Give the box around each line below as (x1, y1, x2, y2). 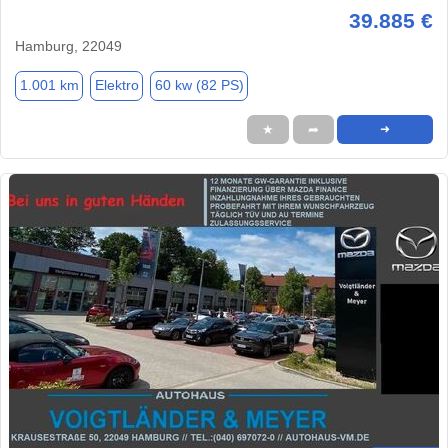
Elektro (94, 77, 139, 94)
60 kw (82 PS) (154, 77, 244, 94)
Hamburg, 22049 (15, 37, 122, 54)
